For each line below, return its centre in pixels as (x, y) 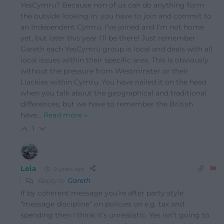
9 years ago (68, 169)
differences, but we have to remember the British (107, 104)
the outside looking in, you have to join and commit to (116, 16)
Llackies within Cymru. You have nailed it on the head (113, 82)
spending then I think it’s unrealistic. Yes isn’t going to (115, 215)
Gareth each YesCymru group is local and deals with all (116, 49)
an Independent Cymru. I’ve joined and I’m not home (112, 27)
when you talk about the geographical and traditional (113, 93)
